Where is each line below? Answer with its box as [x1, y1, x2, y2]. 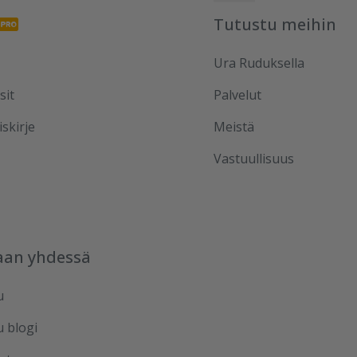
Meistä [214, 118, 254, 135]
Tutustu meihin [214, 14, 336, 35]
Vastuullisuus [214, 150, 294, 167]
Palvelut [214, 86, 261, 104]
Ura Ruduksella [214, 54, 304, 72]
